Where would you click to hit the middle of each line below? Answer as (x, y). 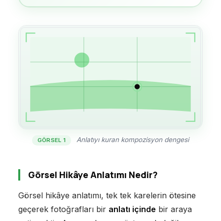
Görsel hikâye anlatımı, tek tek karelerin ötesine (107, 196)
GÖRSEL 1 (52, 140)
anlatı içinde (132, 209)
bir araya (174, 209)
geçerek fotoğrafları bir (63, 209)
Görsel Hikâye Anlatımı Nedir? (93, 175)
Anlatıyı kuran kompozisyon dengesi (132, 140)
